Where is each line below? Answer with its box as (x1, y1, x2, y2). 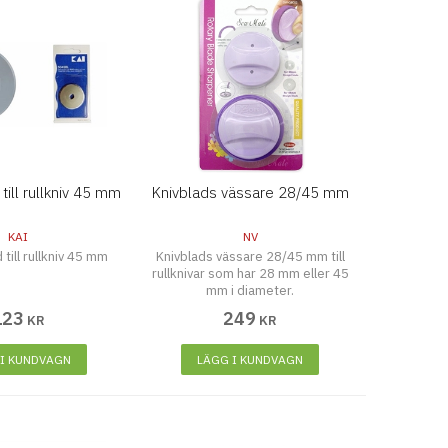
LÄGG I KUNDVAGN (197, 352, 304, 367)
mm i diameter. (206, 282, 295, 299)
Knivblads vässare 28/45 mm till (155, 248, 345, 265)
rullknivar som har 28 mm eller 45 (151, 265, 349, 282)
